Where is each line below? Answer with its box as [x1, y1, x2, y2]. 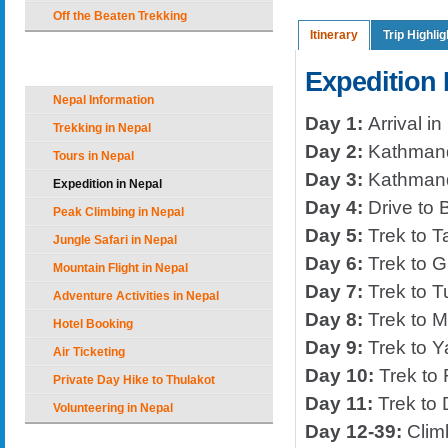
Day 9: [305, 337, 363, 358]
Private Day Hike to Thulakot [53, 373, 215, 387]
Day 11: [305, 393, 378, 414]
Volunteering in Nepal [53, 401, 173, 415]
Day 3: [305, 169, 363, 190]
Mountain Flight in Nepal [53, 261, 188, 275]
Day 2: [305, 141, 363, 162]
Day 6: [305, 253, 368, 274]
